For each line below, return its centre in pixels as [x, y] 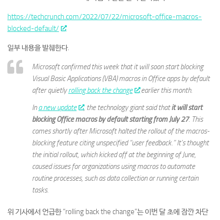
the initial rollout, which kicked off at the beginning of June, [114, 155]
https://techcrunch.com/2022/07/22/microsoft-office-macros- [105, 17]
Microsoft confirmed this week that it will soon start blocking [118, 67]
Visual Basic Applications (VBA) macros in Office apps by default [121, 79]
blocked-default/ [33, 28]
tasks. [40, 190]
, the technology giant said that [128, 108]
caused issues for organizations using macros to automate [113, 167]
